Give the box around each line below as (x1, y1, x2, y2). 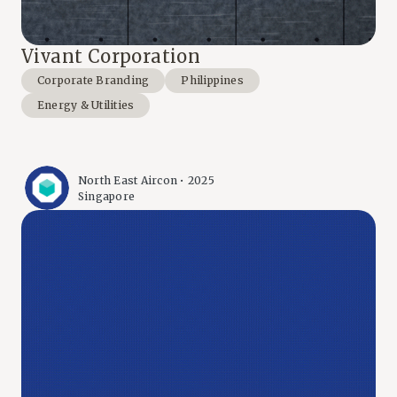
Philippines (181, 74, 244, 88)
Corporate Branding (37, 74, 150, 88)
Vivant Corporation (21, 45, 201, 68)
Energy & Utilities (37, 98, 135, 113)
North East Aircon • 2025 (78, 173, 214, 187)
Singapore (78, 189, 136, 203)
